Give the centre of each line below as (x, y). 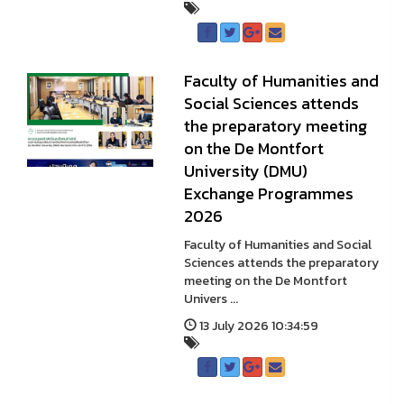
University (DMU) (245, 171)
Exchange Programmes (268, 193)
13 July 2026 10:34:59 (257, 326)
